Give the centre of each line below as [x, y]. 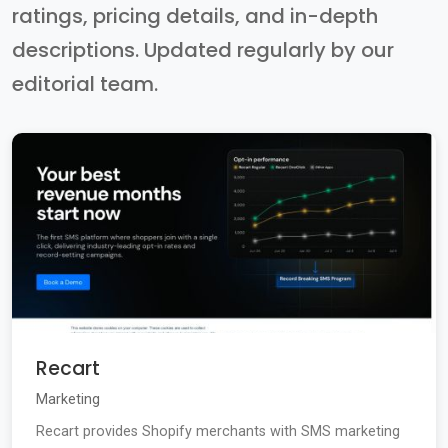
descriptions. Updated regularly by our [203, 50]
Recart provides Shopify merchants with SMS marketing [218, 432]
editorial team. [85, 84]
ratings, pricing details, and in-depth [195, 16]
